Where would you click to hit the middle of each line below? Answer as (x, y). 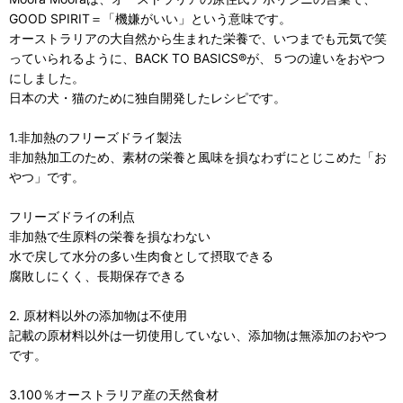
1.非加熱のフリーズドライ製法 (95, 137)
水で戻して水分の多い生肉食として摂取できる (141, 255)
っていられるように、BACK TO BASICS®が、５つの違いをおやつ (197, 58)
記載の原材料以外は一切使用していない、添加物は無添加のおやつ (198, 335)
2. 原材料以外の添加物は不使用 (98, 315)
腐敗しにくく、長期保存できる (97, 275)
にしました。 (47, 77)
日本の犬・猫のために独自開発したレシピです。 (148, 97)
